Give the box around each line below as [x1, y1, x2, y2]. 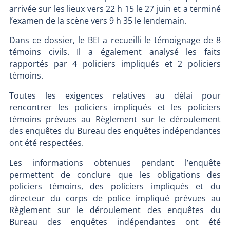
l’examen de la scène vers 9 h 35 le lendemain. [9, 14, 186, 26]
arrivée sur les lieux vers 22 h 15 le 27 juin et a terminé [9, 3, 221, 14]
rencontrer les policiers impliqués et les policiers [9, 101, 221, 113]
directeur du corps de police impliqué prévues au [9, 192, 221, 204]
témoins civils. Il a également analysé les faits [9, 46, 221, 58]
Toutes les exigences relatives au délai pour [9, 89, 221, 101]
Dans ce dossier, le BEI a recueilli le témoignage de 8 [9, 34, 221, 46]
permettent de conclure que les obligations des [9, 168, 221, 180]
